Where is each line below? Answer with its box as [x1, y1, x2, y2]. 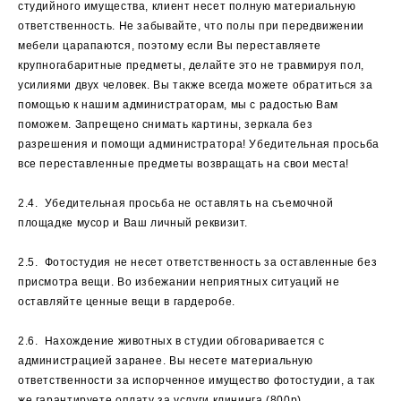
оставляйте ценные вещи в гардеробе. [18, 295, 235, 308]
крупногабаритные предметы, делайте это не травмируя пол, [18, 59, 364, 72]
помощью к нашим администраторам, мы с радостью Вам [18, 98, 339, 111]
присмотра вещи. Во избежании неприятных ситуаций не [18, 276, 340, 288]
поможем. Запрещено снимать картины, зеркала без [18, 118, 313, 131]
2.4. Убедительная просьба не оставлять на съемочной [18, 197, 334, 209]
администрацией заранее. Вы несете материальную [18, 354, 313, 367]
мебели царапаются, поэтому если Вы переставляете [18, 39, 321, 52]
